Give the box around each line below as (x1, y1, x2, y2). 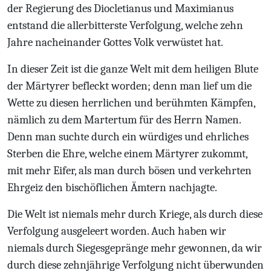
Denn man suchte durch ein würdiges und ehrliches (7, 130, 249, 143)
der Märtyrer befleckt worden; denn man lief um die (7, 79, 252, 93)
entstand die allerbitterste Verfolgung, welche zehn (7, 19, 243, 32)
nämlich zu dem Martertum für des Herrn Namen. (7, 113, 241, 126)
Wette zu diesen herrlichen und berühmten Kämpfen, (7, 96, 255, 109)
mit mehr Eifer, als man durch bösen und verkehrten (7, 164, 252, 177)
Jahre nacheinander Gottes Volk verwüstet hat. (7, 36, 223, 49)
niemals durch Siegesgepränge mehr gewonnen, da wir (7, 241, 262, 255)
